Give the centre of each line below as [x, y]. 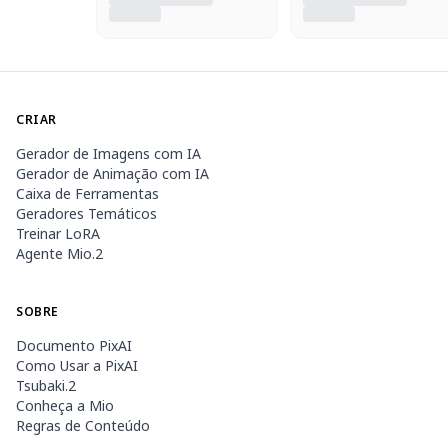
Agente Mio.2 [59, 253]
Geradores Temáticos [86, 213]
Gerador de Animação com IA [112, 173]
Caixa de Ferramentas [87, 193]
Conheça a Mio [65, 405]
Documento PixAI [74, 345]
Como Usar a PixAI [77, 365]
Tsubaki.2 [46, 385]
